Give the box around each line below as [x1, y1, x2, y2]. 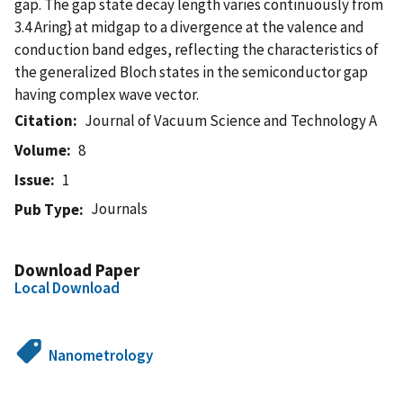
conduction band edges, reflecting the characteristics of [14, 39, 379, 59]
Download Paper [14, 258, 139, 281]
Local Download [14, 277, 120, 298]
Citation [14, 110, 73, 130]
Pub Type [14, 199, 79, 219]
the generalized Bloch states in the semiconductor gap [14, 61, 368, 82]
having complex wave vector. [14, 84, 199, 104]
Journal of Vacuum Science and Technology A [85, 110, 378, 130]
